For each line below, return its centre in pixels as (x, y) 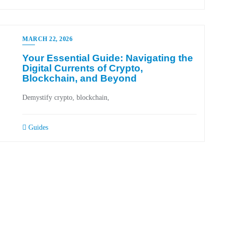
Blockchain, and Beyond (80, 78)
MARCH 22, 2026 (47, 39)
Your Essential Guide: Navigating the (108, 58)
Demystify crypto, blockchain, (66, 98)
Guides (37, 127)
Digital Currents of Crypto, (83, 68)
